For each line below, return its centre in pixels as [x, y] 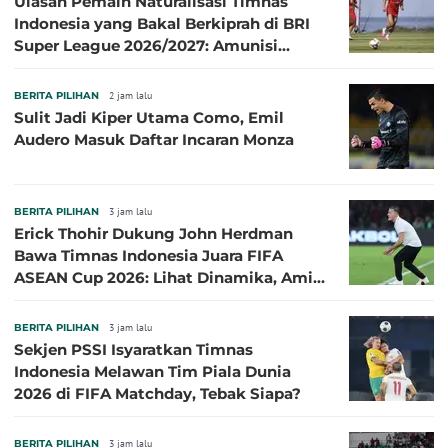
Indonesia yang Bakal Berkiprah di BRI [162, 23]
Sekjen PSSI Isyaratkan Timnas [133, 349]
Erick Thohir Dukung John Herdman [153, 233]
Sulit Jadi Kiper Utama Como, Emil [149, 117]
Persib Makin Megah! [95, 67]
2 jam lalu [130, 95]
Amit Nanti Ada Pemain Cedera [134, 299]
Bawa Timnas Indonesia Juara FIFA [148, 255]
